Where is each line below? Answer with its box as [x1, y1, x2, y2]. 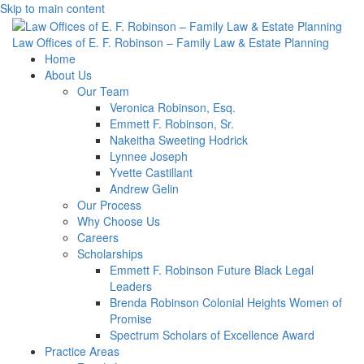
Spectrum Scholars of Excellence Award [110, 327, 314, 344]
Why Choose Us [77, 213, 160, 230]
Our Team [77, 83, 129, 100]
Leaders [110, 278, 152, 295]
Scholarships [77, 245, 143, 262]
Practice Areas [45, 343, 119, 360]
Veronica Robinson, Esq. [110, 99, 236, 116]
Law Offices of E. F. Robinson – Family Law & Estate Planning [12, 34, 329, 51]
